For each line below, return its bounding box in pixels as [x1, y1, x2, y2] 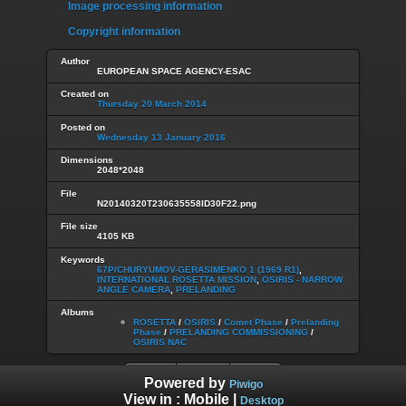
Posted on [61, 121, 105, 132]
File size [61, 221, 98, 232]
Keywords [61, 254, 105, 265]
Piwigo [228, 377, 263, 391]
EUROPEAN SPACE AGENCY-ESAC [97, 65, 251, 76]
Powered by [143, 374, 229, 391]
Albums [61, 306, 94, 317]
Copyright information [68, 25, 180, 39]
